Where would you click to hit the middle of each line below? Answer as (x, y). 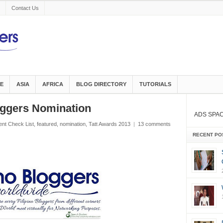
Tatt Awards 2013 (109, 124)
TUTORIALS (155, 84)
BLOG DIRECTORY (101, 84)
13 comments (154, 124)
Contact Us (25, 8)
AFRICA (53, 84)
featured (47, 124)
